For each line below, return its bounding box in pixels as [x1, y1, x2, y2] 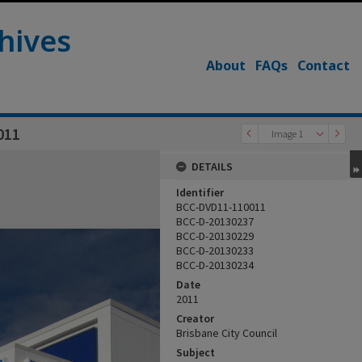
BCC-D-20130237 [176, 214, 254, 229]
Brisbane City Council [176, 326, 277, 340]
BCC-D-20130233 [176, 243, 254, 258]
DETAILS [192, 159, 233, 174]
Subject [176, 345, 215, 360]
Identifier [176, 185, 224, 200]
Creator [176, 311, 214, 326]
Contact [297, 57, 350, 74]
